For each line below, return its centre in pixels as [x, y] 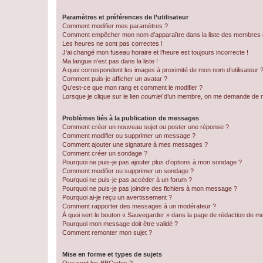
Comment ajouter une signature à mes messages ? [135, 144]
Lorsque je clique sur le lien [102, 96]
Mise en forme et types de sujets [112, 254]
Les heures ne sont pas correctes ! [112, 43]
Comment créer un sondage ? [105, 153]
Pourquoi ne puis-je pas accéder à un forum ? [127, 180]
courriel [151, 96]
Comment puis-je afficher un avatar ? [115, 79]
